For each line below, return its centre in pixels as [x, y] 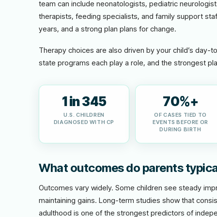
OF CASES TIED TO [180, 115]
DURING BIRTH [180, 129]
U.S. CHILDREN [84, 115]
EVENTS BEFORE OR [180, 122]
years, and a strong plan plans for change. [108, 29]
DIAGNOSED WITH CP [84, 122]
